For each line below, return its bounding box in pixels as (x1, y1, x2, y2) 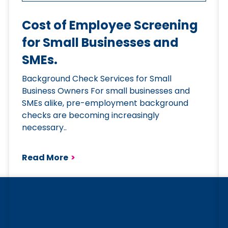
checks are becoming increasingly (22, 109, 160, 121)
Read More (22, 152, 69, 163)
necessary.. (22, 122, 67, 133)
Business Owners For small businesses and (22, 85, 190, 97)
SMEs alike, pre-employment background (22, 97, 189, 109)
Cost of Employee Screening (22, 17, 198, 34)
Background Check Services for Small (22, 73, 172, 84)
